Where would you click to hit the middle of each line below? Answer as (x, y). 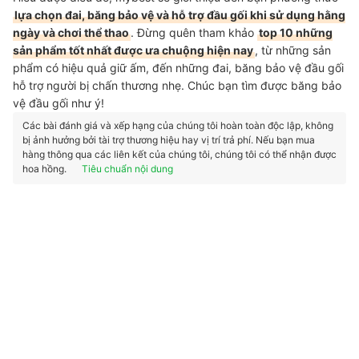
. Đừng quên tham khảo (194, 32)
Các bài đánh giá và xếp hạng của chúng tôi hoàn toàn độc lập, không (178, 125)
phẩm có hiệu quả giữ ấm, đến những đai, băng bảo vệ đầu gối (178, 68)
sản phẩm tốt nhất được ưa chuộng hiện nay (133, 50)
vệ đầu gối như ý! (58, 103)
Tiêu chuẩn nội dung (127, 169)
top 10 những (296, 32)
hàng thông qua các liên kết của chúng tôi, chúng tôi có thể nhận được (179, 154)
